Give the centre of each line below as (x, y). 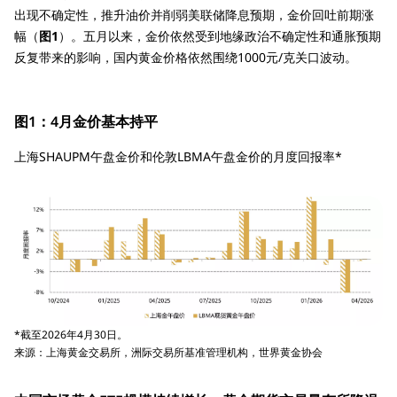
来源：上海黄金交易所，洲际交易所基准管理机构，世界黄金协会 (168, 352)
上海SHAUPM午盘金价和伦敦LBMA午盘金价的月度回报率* (178, 156)
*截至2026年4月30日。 (71, 334)
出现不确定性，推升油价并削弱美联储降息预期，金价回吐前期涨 (194, 14)
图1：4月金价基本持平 (86, 121)
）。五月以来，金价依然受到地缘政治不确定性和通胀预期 (220, 35)
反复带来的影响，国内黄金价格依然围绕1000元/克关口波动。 (186, 57)
